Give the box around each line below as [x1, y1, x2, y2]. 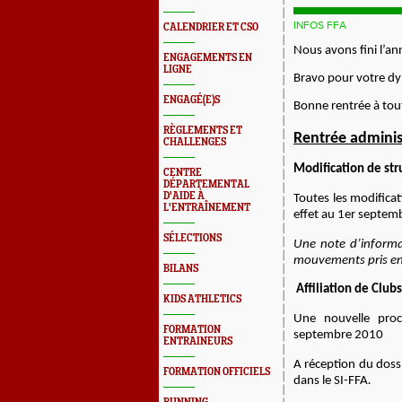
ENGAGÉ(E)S [163, 94, 220, 106]
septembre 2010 [293, 328, 383, 342]
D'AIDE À [163, 190, 205, 202]
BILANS [163, 263, 198, 275]
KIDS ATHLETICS [163, 293, 241, 305]
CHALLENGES [163, 136, 226, 148]
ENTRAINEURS [163, 336, 232, 347]
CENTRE [163, 167, 202, 179]
